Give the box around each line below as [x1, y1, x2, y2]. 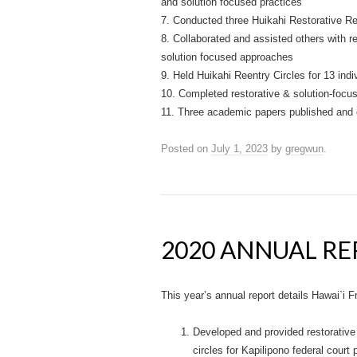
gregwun [285, 143, 324, 155]
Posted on [161, 143, 211, 155]
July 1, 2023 [211, 143, 268, 155]
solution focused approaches [161, 51, 293, 63]
